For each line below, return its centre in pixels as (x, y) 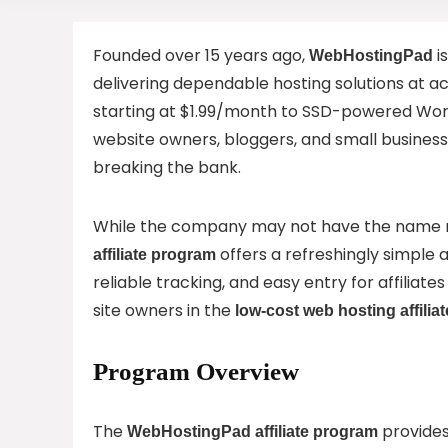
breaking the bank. (167, 167)
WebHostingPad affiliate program (252, 431)
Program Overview (196, 371)
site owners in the (164, 310)
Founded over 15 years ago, (201, 55)
